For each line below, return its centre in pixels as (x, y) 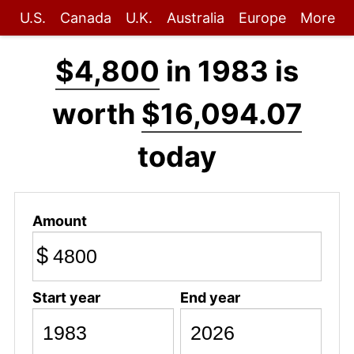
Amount (59, 220)
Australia (195, 18)
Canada (85, 18)
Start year (66, 297)
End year (210, 297)
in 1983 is (229, 71)
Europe (262, 18)
